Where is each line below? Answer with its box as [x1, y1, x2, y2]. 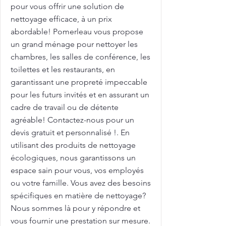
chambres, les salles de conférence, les [11, 52, 150, 62]
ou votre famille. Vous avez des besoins [11, 178, 151, 188]
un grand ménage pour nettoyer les [11, 39, 138, 49]
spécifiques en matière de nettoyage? [11, 191, 146, 200]
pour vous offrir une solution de [11, 2, 124, 11]
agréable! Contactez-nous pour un [11, 115, 134, 125]
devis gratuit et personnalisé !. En [11, 128, 130, 137]
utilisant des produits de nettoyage [11, 140, 136, 150]
